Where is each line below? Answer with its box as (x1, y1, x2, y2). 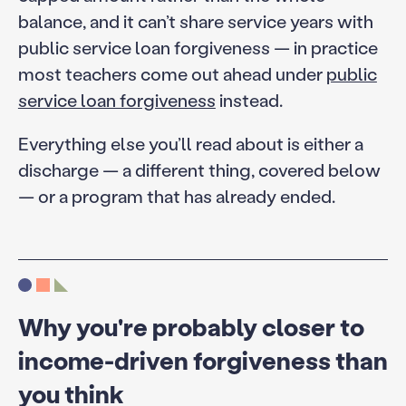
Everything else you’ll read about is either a (17, 131, 363, 156)
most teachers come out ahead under (17, 61, 326, 85)
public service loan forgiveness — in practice (17, 34, 378, 59)
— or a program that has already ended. (17, 184, 335, 208)
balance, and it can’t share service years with (17, 8, 373, 33)
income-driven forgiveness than (17, 343, 388, 376)
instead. (215, 87, 283, 111)
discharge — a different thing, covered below (17, 158, 381, 182)
